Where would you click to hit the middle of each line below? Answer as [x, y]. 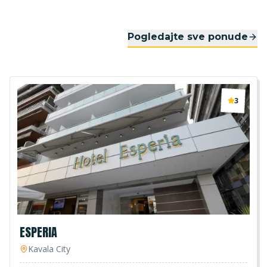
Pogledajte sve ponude [188, 37]
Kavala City [49, 249]
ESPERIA [38, 232]
